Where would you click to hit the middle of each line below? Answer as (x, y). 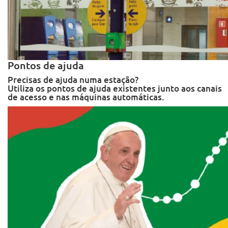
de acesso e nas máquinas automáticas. (86, 97)
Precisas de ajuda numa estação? (73, 79)
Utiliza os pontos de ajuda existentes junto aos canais (115, 88)
